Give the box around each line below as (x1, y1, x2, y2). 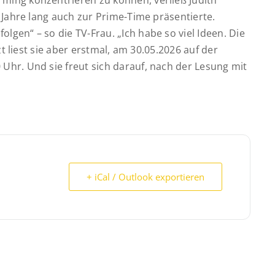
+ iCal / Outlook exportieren (87, 171, 204, 183)
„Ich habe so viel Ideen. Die (114, 26, 245, 40)
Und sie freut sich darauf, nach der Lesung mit (24, 60, 247, 73)
